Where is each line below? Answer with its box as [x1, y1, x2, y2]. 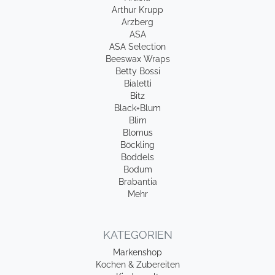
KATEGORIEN [103, 228, 172, 241]
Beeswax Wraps [105, 54, 170, 64]
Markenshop [113, 247, 162, 257]
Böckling [120, 140, 155, 150]
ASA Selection [109, 42, 166, 52]
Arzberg [122, 17, 153, 27]
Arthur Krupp [112, 5, 163, 15]
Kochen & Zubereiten [95, 260, 180, 269]
